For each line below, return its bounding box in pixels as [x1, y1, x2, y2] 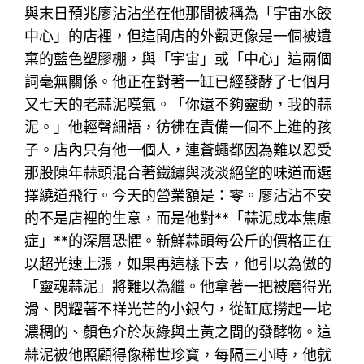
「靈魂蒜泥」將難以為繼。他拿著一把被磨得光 [24, 277, 332, 295]
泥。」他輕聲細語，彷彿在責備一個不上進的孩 [24, 118, 332, 136]
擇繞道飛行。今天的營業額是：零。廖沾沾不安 [24, 186, 332, 204]
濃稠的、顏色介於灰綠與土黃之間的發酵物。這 [24, 323, 332, 340]
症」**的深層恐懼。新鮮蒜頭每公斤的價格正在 [24, 232, 332, 249]
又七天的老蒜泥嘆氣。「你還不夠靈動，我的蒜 [24, 95, 332, 113]
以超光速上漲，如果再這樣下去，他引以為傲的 [24, 254, 332, 272]
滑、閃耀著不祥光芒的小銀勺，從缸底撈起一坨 [24, 300, 332, 318]
